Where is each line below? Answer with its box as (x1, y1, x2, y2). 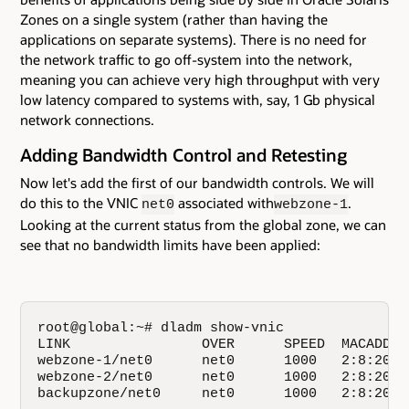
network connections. (20, 110, 154, 129)
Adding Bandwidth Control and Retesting (20, 143, 347, 167)
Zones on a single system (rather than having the (20, 9, 328, 28)
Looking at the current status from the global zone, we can (20, 215, 386, 234)
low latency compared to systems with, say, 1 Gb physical (20, 89, 375, 109)
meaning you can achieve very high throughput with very (20, 69, 380, 89)
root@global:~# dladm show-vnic (37, 320, 285, 335)
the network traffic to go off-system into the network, (20, 49, 352, 68)
